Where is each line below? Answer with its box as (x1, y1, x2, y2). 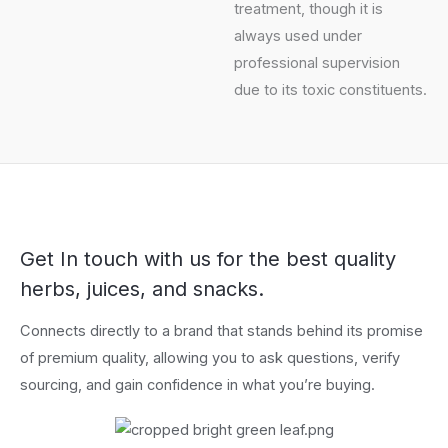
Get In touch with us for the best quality (20, 247, 396, 272)
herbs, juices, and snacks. (20, 277, 264, 302)
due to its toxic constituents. (234, 81, 427, 100)
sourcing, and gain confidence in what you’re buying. (20, 376, 375, 395)
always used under (234, 27, 362, 46)
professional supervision (234, 54, 400, 73)
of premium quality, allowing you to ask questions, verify (20, 349, 400, 368)
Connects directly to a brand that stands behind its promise (20, 322, 423, 341)
